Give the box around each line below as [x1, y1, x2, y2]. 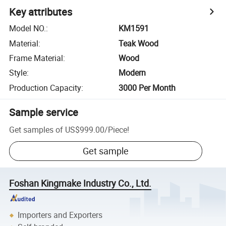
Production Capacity [9, 82, 82, 93]
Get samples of [9, 124, 64, 135]
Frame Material [9, 52, 64, 64]
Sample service [9, 105, 79, 119]
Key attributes [9, 5, 73, 19]
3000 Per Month [119, 82, 176, 93]
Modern [119, 67, 146, 79]
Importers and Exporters [18, 209, 103, 221]
